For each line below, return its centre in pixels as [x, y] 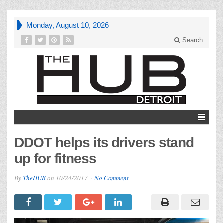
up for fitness [55, 158]
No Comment [111, 177]
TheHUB [34, 177]
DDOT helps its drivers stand [104, 142]
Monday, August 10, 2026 [67, 25]
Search [191, 40]
